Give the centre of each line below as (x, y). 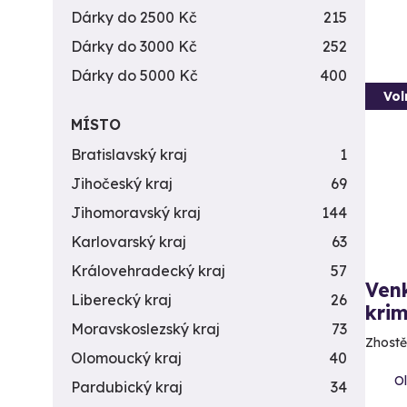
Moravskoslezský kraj (145, 329)
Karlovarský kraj (129, 242)
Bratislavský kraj (129, 154)
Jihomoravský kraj (136, 213)
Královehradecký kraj (148, 271)
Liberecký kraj (121, 300)
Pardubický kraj (127, 387)
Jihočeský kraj (122, 184)
